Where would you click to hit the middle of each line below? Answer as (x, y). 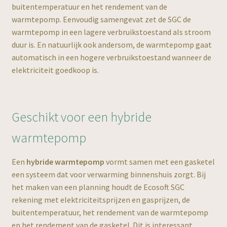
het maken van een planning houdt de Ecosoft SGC (98, 187)
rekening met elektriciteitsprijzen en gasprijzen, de (101, 199)
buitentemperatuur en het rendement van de (89, 7)
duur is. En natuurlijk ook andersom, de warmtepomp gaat (111, 45)
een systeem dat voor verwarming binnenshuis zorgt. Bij (108, 174)
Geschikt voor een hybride (81, 117)
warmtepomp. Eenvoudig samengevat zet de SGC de (101, 20)
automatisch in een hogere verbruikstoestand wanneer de (111, 58)
